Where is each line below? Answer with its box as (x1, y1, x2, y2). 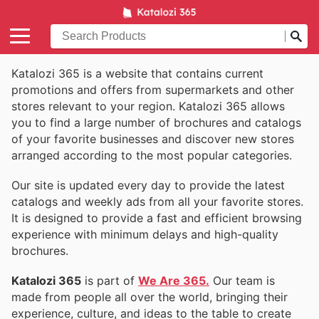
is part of (81, 273, 138, 288)
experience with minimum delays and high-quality (11, 226, 278, 241)
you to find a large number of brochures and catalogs (11, 115, 301, 130)
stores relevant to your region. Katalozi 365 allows (11, 98, 285, 113)
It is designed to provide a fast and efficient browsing (11, 210, 302, 225)
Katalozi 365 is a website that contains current (11, 66, 263, 80)
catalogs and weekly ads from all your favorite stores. (11, 194, 303, 209)
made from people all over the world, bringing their (11, 289, 288, 304)
